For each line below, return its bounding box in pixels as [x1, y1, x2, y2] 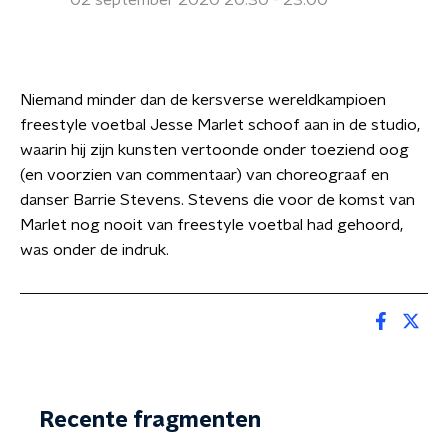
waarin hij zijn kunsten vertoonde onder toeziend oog [20, 142, 409, 158]
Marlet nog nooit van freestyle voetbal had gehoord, [20, 217, 403, 233]
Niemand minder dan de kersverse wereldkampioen [20, 92, 386, 108]
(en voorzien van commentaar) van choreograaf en [20, 167, 389, 183]
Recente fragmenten [40, 409, 261, 431]
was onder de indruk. [20, 242, 169, 258]
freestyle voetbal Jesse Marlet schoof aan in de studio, [20, 117, 420, 133]
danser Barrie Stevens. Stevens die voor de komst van [20, 192, 415, 208]
